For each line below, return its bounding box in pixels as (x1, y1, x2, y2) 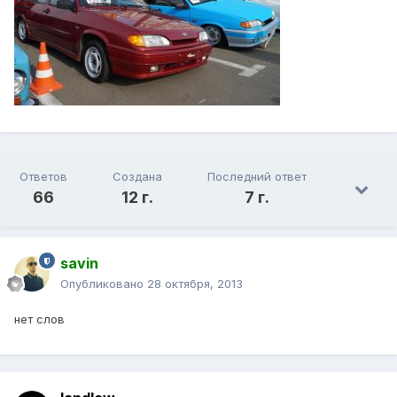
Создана (112, 169, 162, 184)
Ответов (19, 169, 67, 184)
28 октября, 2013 (147, 276, 243, 292)
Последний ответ (207, 169, 307, 184)
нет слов (14, 312, 65, 327)
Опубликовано (60, 276, 147, 292)
